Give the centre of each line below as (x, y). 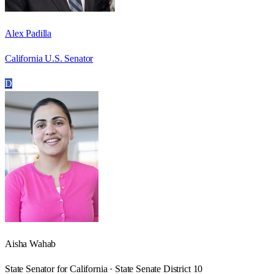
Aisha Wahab (31, 243)
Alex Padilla (28, 33)
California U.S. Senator (49, 58)
